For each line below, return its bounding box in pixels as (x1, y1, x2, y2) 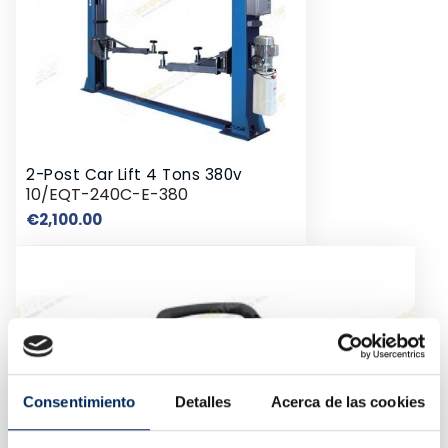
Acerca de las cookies (270, 392, 425, 410)
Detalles (174, 392, 232, 410)
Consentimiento (23, 392, 136, 410)
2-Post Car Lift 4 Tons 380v (26, 164, 243, 186)
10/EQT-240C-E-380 (26, 183, 188, 207)
